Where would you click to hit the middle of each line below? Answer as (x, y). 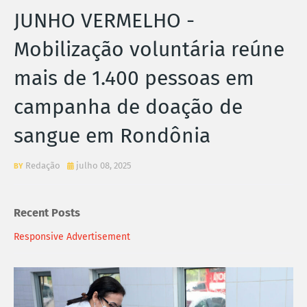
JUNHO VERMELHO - (104, 20)
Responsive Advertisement (72, 236)
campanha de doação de (128, 107)
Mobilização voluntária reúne (149, 49)
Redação (43, 165)
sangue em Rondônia (112, 135)
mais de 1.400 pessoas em (134, 78)
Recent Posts (47, 213)
